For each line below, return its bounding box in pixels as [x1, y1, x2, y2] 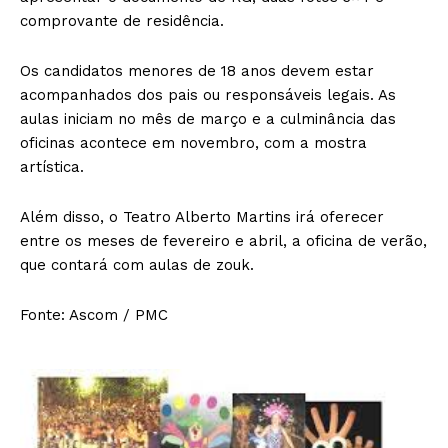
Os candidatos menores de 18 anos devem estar [20, 62, 374, 81]
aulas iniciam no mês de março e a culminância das [20, 110, 396, 129]
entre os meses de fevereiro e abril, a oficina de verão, [20, 232, 427, 251]
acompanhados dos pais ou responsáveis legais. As [20, 86, 396, 105]
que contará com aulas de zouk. [20, 256, 254, 275]
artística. [20, 158, 84, 177]
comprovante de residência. [20, 12, 224, 31]
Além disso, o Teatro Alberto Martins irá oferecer [20, 208, 384, 227]
